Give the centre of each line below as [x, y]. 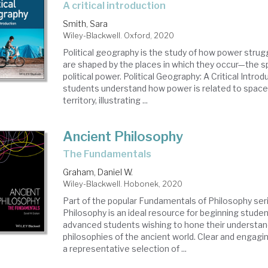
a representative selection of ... [125, 249]
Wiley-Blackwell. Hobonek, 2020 [123, 184]
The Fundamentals [111, 154]
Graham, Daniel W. [98, 172]
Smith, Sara [86, 24]
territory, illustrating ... [106, 100]
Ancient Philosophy [123, 136]
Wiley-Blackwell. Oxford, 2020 [119, 35]
